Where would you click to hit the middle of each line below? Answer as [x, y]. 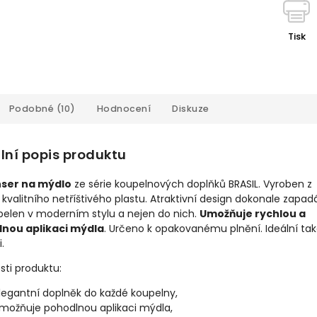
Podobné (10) [42, 109]
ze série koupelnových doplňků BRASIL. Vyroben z [192, 184]
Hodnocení [123, 109]
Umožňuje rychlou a [253, 214]
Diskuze [191, 109]
